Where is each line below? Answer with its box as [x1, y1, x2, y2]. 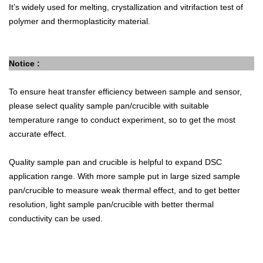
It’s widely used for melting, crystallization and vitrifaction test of [9, 2, 243, 12]
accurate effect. [9, 129, 66, 139]
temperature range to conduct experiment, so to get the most [9, 114, 235, 124]
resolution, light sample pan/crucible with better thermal [9, 199, 214, 209]
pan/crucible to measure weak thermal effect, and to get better [9, 185, 240, 195]
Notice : [9, 58, 40, 68]
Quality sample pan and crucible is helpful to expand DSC [9, 157, 222, 167]
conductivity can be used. [9, 213, 103, 223]
